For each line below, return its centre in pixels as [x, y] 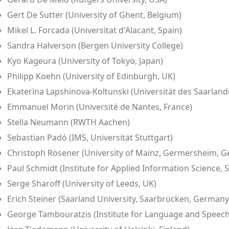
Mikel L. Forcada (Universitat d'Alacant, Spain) [95, 30]
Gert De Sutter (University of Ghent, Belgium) [94, 15]
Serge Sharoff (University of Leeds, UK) [82, 183]
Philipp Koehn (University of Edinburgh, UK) [91, 76]
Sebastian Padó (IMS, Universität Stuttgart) [90, 137]
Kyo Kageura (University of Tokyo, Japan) [85, 61]
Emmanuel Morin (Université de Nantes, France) [100, 107]
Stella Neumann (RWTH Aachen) [68, 122]
